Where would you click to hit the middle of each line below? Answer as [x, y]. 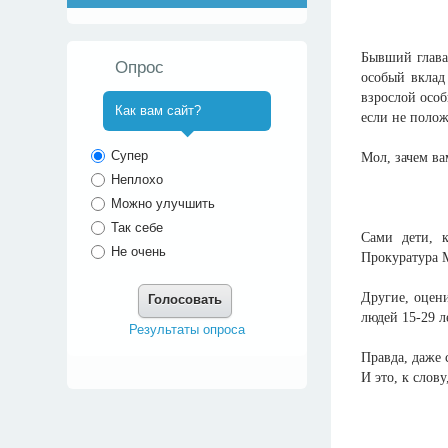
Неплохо [135, 179]
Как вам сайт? [158, 110]
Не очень [137, 251]
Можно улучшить [161, 203]
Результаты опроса [187, 329]
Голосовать [185, 299]
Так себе [135, 227]
